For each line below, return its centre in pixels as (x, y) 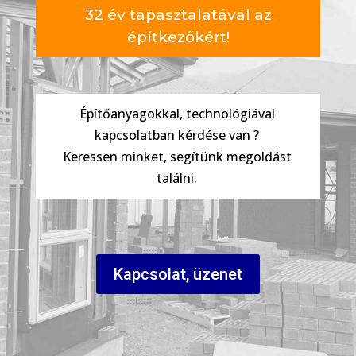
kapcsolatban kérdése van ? (177, 135)
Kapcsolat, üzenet (178, 274)
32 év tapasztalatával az (178, 14)
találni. (177, 178)
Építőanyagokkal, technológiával (177, 113)
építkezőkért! (178, 37)
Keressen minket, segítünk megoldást (177, 156)
